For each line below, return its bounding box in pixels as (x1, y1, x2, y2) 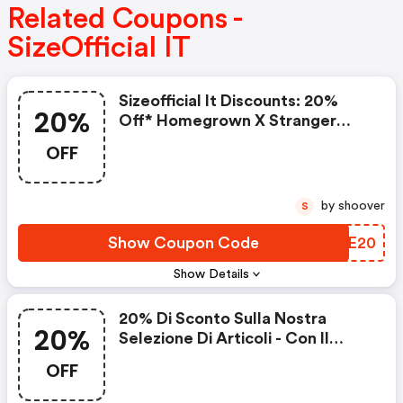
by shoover (338, 200, 385, 213)
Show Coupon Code (108, 235, 259, 252)
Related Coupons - (7, 4, 241, 34)
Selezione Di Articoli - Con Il (119, 330, 329, 347)
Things (119, 132, 170, 149)
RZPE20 (315, 235, 376, 252)
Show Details (174, 268, 250, 282)
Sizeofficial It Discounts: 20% (119, 93, 338, 110)
